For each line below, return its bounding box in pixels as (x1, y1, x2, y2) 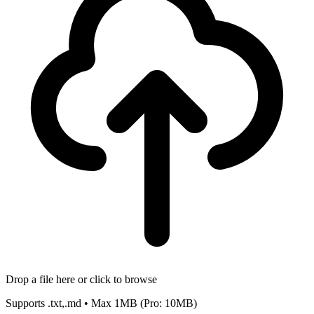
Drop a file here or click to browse (6, 273, 157, 285)
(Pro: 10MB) (137, 296, 197, 309)
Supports (6, 296, 48, 309)
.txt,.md (48, 296, 81, 309)
